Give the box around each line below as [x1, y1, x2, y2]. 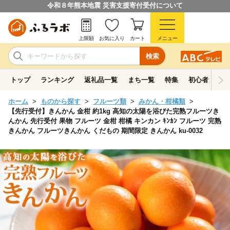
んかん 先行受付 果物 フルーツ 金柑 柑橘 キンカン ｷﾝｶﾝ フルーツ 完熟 [8, 117, 221, 125]
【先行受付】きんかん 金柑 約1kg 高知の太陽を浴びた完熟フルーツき [8, 107, 219, 115]
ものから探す [41, 98, 81, 105]
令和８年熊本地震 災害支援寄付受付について [47, 2, 183, 9]
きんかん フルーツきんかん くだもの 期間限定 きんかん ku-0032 [8, 127, 203, 135]
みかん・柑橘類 [139, 98, 185, 105]
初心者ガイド [188, 76, 228, 84]
